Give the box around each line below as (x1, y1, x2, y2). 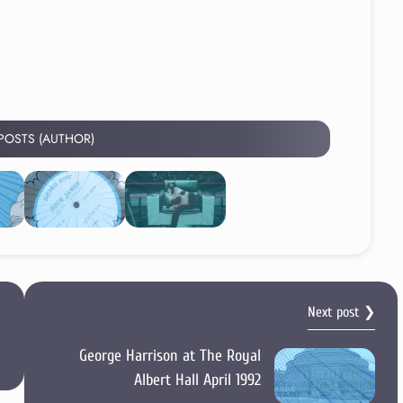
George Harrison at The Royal (78, 346, 261, 365)
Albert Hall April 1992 (133, 371, 261, 390)
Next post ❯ (307, 304, 375, 320)
